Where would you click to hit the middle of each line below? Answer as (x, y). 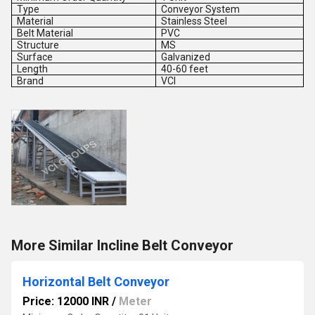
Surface (35, 57)
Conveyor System (201, 9)
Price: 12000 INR (66, 301)
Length (33, 69)
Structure (38, 45)
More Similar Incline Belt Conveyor (122, 245)
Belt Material (45, 33)
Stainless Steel (194, 21)
